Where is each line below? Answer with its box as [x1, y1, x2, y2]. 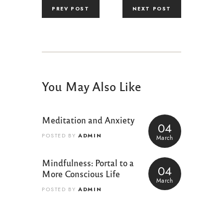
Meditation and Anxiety [42, 114, 134, 126]
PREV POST [52, 5, 90, 13]
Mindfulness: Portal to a [42, 156, 134, 168]
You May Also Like [42, 78, 141, 94]
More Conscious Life [42, 167, 120, 179]
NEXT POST [132, 5, 171, 13]
